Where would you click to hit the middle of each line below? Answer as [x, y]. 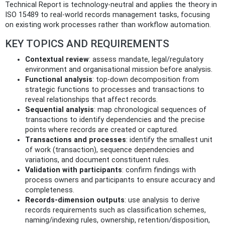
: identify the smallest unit [169, 140]
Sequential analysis [60, 109]
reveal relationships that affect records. [91, 99]
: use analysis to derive [162, 200]
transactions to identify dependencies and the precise [115, 120]
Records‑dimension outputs [75, 200]
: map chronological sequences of [150, 109]
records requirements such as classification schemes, [116, 210]
